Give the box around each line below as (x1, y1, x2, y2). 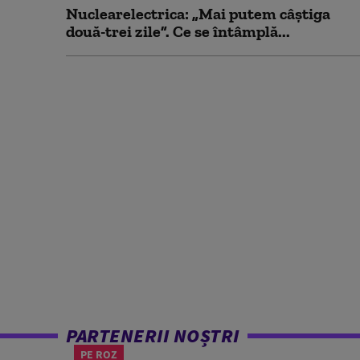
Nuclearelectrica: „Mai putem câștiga (66, 4, 330, 23)
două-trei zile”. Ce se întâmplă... (66, 22, 290, 41)
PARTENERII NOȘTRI (66, 323, 239, 348)
